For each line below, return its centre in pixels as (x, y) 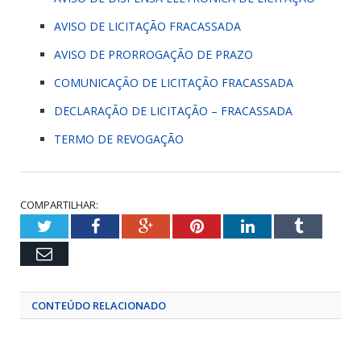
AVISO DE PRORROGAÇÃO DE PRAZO (154, 54)
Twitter (75, 225)
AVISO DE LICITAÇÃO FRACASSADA (147, 26)
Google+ (181, 225)
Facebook (130, 225)
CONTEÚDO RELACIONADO (99, 305)
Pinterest (232, 225)
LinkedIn (283, 225)
